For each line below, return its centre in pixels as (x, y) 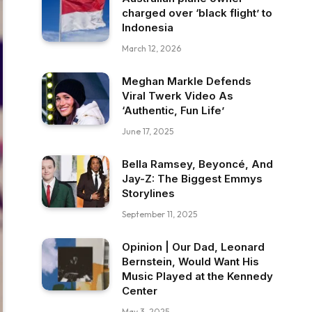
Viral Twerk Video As (178, 96)
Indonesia (148, 28)
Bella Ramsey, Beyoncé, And (197, 164)
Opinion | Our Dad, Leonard (193, 247)
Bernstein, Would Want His (190, 262)
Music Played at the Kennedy (197, 276)
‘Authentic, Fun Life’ (173, 110)
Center (140, 291)
